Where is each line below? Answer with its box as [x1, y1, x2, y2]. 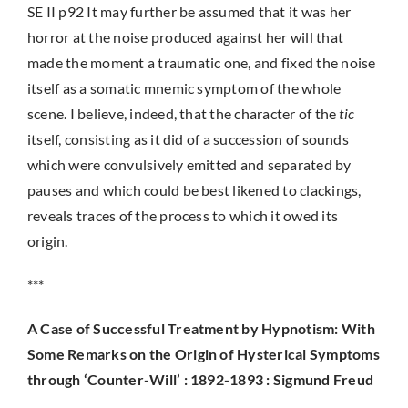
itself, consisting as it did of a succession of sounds [26, 130, 349, 148]
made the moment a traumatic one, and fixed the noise [26, 54, 376, 71]
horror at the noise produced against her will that [26, 28, 343, 46]
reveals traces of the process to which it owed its [26, 207, 338, 224]
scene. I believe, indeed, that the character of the [26, 105, 340, 122]
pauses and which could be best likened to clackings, [26, 181, 362, 199]
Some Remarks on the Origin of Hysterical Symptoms [26, 345, 380, 362]
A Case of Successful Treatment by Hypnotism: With [26, 320, 375, 337]
